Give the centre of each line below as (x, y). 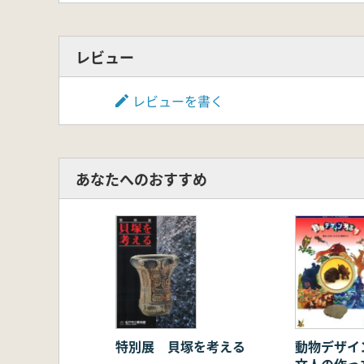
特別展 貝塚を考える (180, 347)
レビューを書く (178, 101)
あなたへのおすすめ (141, 178)
